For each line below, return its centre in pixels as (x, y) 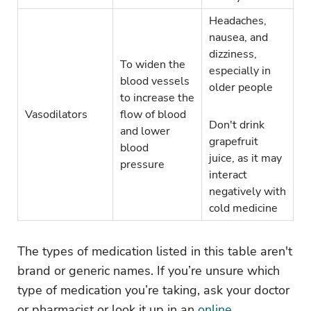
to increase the (157, 98)
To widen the (153, 65)
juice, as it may (245, 159)
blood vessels (155, 82)
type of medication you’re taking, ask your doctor (153, 291)
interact (228, 175)
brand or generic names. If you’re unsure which (149, 271)
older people (241, 88)
